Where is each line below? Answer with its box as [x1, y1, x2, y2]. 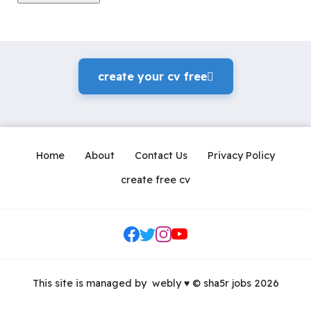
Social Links [154, 234, 211, 247]
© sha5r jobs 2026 [189, 277, 279, 290]
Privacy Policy [207, 149, 275, 162]
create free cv [121, 174, 190, 187]
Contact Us [134, 149, 187, 162]
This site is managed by [32, 277, 149, 290]
